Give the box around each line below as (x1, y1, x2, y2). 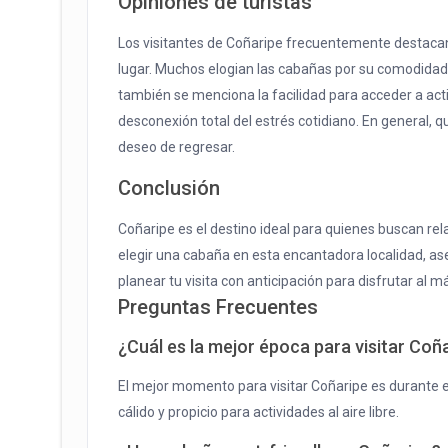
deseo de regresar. (118, 139, 235, 156)
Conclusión (118, 176, 220, 201)
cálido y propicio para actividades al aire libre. (118, 404, 399, 421)
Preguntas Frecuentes (118, 295, 318, 320)
